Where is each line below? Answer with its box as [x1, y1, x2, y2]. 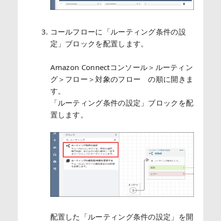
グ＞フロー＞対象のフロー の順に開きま [50, 74, 194, 84]
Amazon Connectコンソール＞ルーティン [50, 62, 193, 72]
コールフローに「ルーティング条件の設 [50, 26, 186, 37]
